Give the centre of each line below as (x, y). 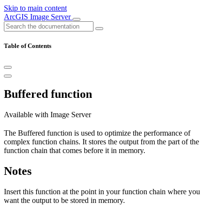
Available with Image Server (47, 115)
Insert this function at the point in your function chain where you (102, 191)
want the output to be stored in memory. (64, 200)
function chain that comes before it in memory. (75, 151)
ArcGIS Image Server (38, 17)
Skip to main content (35, 8)
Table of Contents (28, 46)
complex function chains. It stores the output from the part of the (101, 142)
